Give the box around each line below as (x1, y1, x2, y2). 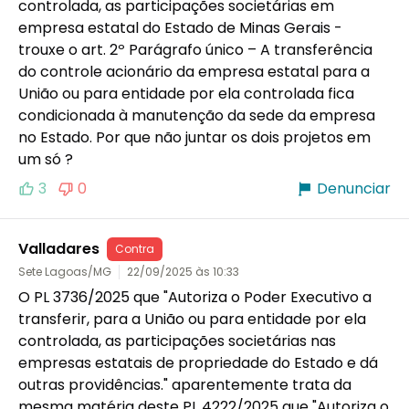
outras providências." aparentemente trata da (18, 373, 351, 395)
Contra (115, 240, 154, 257)
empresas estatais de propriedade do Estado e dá (18, 351, 378, 373)
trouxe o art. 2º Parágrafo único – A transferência (18, 38, 372, 60)
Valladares (18, 237, 100, 259)
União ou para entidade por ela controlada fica (18, 82, 354, 104)
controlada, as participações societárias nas (18, 330, 336, 351)
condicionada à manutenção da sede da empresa (18, 104, 375, 126)
